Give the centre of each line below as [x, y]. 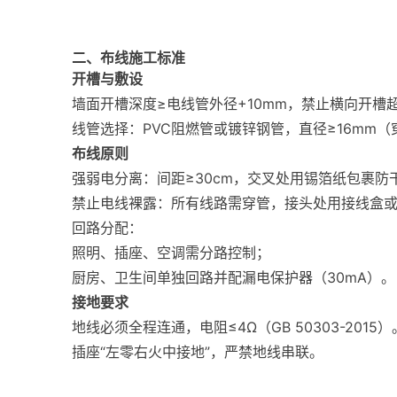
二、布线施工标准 [128, 58]
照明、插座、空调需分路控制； [171, 253]
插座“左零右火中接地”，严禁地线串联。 [197, 352]
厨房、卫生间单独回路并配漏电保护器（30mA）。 [233, 277]
